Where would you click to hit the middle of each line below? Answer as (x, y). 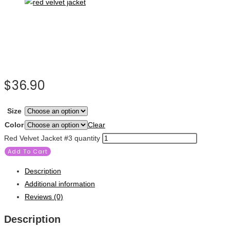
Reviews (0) (44, 197)
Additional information (60, 184)
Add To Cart (28, 152)
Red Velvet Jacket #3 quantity (52, 138)
